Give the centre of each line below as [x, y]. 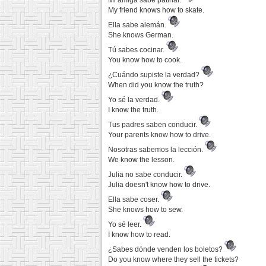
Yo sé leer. [126, 224]
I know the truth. [133, 110]
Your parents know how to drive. [159, 135]
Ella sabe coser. [134, 199]
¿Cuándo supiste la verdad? [155, 75]
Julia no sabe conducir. [146, 175]
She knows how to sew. [145, 210]
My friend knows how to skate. [156, 10]
